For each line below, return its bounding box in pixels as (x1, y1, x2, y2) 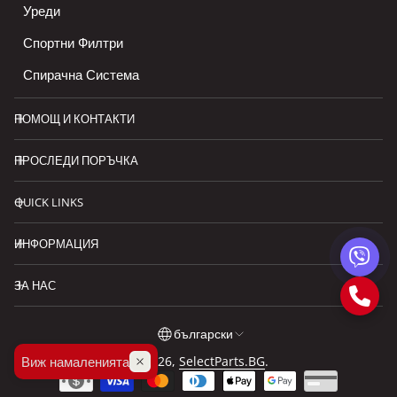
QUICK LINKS (14, 194, 83, 211)
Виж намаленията (21, 353, 129, 370)
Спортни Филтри (23, 34, 123, 52)
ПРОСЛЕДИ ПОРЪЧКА (14, 152, 138, 169)
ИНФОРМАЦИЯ (14, 236, 98, 253)
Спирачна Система (23, 66, 139, 84)
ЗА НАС (14, 277, 56, 294)
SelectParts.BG (178, 353, 265, 370)
